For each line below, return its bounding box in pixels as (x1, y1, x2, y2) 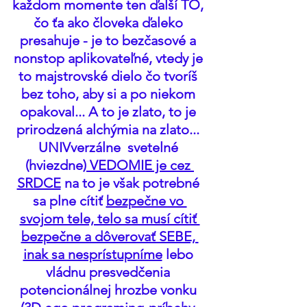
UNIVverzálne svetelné (38, 139, 182, 156)
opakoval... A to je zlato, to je (20, 103, 199, 120)
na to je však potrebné (60, 175, 203, 191)
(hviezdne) (25, 157, 86, 173)
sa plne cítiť (32, 193, 106, 209)
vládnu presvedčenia (46, 264, 173, 280)
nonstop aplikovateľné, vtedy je (13, 50, 206, 66)
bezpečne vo (106, 193, 187, 209)
